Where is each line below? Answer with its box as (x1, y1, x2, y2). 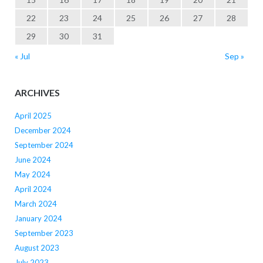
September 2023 (14, 228, 73, 238)
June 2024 (14, 154, 51, 164)
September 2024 (14, 140, 73, 150)
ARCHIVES (14, 87, 60, 99)
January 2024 (14, 213, 62, 223)
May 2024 (14, 169, 50, 179)
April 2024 (14, 184, 52, 194)
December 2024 (14, 125, 71, 135)
